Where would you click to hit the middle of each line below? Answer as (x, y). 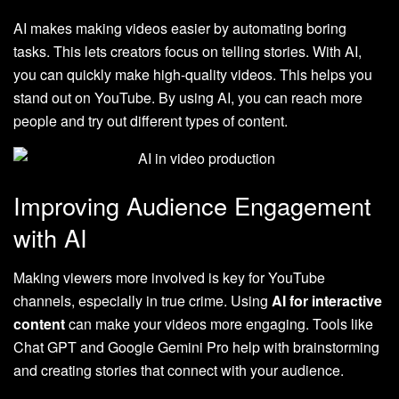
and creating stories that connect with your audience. (179, 370)
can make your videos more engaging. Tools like (219, 324)
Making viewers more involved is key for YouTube (169, 278)
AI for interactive (327, 301)
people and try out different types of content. (151, 120)
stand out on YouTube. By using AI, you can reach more (188, 97)
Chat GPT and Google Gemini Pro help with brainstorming (196, 347)
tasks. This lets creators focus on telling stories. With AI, (187, 51)
